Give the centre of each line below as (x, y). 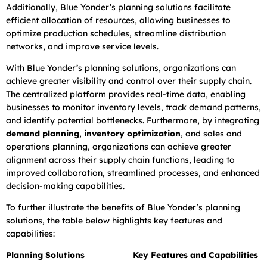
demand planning (43, 133)
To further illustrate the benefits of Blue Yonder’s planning (123, 207)
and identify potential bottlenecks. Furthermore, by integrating (133, 120)
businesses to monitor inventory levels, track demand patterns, (133, 107)
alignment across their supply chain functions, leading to (120, 159)
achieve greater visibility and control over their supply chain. (129, 81)
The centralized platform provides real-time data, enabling (126, 94)
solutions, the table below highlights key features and (114, 220)
